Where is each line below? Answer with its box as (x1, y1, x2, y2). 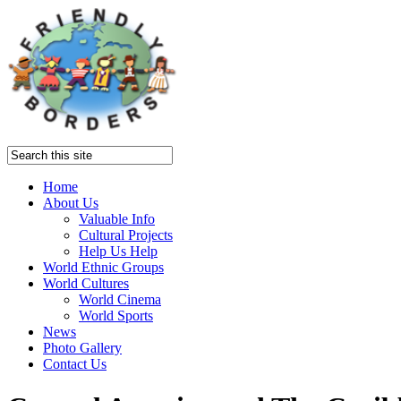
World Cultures (43, 275, 129, 291)
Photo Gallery (43, 339, 122, 355)
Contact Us (43, 355, 107, 371)
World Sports (79, 307, 153, 323)
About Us (43, 194, 98, 210)
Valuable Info (79, 210, 155, 226)
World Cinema (79, 291, 161, 307)
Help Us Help (79, 243, 158, 259)
